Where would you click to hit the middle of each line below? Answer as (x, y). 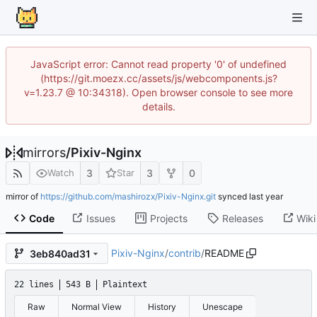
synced (232, 197)
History (162, 306)
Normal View (97, 306)
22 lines (34, 285)
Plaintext (125, 285)
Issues (100, 218)
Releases (242, 218)
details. (158, 106)
